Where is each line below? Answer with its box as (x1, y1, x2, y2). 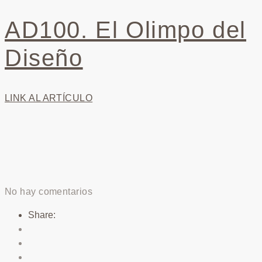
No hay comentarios (5, 187, 93, 197)
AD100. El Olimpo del (5, 17, 247, 43)
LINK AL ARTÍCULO (5, 93, 93, 104)
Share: (28, 210, 56, 220)
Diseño (5, 45, 83, 71)
